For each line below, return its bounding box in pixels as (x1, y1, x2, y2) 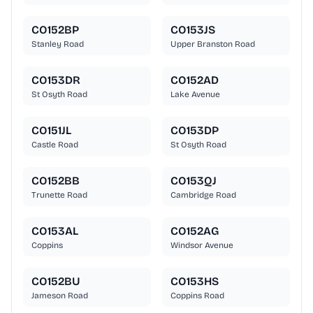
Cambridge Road (170, 190, 236, 201)
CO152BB (31, 174, 80, 188)
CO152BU (31, 275, 80, 289)
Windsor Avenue (170, 240, 233, 251)
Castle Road (31, 140, 78, 150)
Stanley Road (31, 39, 84, 50)
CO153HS (170, 275, 219, 289)
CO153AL (31, 224, 78, 238)
